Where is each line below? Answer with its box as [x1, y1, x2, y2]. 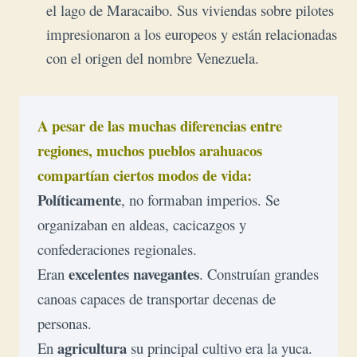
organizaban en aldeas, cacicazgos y [37, 214, 246, 234]
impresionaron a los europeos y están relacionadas [46, 24, 337, 45]
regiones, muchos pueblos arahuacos [37, 139, 262, 161]
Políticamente [37, 188, 121, 210]
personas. [37, 312, 92, 333]
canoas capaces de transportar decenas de [37, 288, 276, 308]
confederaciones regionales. [37, 238, 197, 259]
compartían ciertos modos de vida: [37, 163, 252, 186]
